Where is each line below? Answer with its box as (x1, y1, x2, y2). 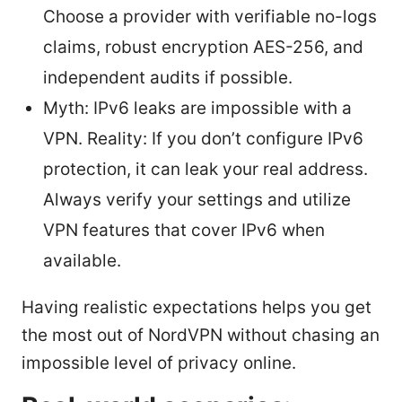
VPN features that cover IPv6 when (43, 219, 325, 240)
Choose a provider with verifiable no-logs (43, 5, 377, 27)
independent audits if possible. (43, 66, 293, 88)
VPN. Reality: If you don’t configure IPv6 (43, 127, 363, 149)
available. (43, 249, 121, 271)
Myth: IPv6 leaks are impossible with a (43, 97, 352, 118)
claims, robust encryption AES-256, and (43, 36, 363, 57)
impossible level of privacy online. (22, 352, 296, 373)
